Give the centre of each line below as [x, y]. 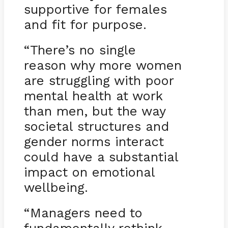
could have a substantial [101, 156]
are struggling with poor [98, 80]
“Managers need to [83, 212]
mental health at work [93, 95]
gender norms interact [94, 141]
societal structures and [96, 126]
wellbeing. [56, 187]
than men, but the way [94, 111]
